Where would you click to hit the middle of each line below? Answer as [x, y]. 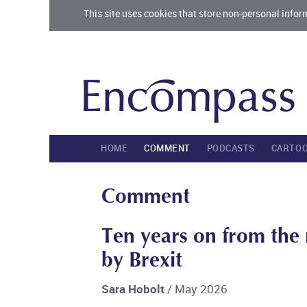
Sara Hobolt [134, 289]
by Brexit [142, 262]
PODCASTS [231, 148]
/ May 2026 [197, 289]
